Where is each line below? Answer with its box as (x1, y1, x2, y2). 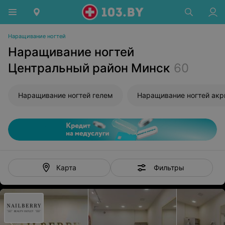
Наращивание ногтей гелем (18, 91, 113, 99)
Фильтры (153, 163, 184, 172)
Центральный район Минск (8, 61, 170, 75)
